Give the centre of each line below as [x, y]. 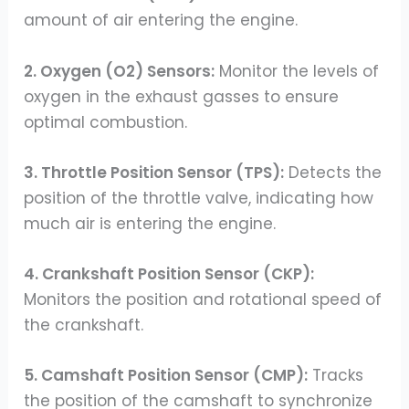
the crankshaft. [84, 325]
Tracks [336, 376]
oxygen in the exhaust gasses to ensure [182, 96]
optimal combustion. [106, 122]
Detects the [333, 172]
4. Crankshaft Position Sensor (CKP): [169, 273]
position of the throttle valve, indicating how [199, 198]
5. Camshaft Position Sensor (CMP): [166, 376]
